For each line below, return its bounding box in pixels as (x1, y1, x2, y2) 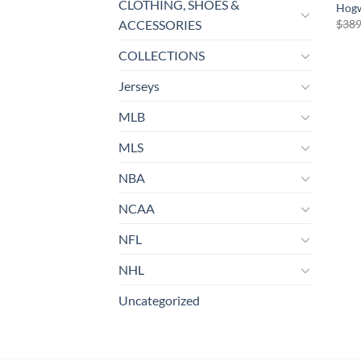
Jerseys (118, 78, 160, 94)
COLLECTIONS (118, 48, 205, 64)
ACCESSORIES (118, 17, 201, 33)
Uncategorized (118, 293, 200, 309)
